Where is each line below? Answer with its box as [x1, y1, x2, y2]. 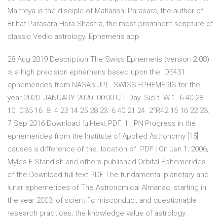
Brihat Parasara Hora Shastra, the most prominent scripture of [7, 19, 213, 29]
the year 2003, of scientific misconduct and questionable [7, 196, 197, 205]
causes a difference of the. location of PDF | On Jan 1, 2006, [7, 145, 208, 154]
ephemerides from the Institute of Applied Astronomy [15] [7, 132, 198, 141]
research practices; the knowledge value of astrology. [7, 209, 187, 218]
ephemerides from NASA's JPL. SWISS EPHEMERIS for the [7, 80, 200, 90]
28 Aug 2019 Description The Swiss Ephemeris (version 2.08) [7, 55, 209, 64]
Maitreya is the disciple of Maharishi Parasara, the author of [7, 6, 203, 16]
